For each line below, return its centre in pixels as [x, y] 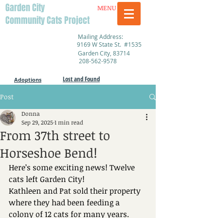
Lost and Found [81, 79]
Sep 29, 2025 [37, 122]
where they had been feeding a [65, 202]
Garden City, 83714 [104, 53]
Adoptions [28, 80]
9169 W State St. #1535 [109, 44]
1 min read [69, 122]
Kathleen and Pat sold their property [76, 191]
